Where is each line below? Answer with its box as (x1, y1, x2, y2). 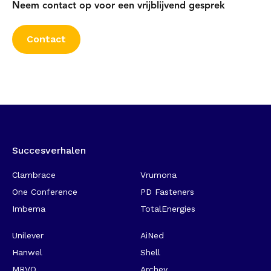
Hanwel (12, 247, 42, 258)
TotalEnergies (140, 204, 195, 214)
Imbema (12, 204, 45, 214)
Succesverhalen (12, 145, 86, 157)
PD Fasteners (140, 187, 194, 197)
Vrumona (140, 170, 177, 180)
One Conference (12, 187, 77, 197)
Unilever (12, 230, 44, 241)
